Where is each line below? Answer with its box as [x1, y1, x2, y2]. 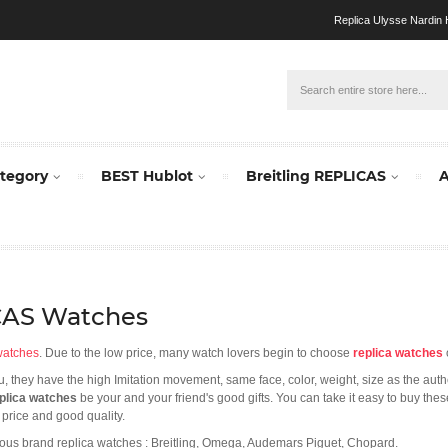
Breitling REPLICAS [246, 166, 386, 185]
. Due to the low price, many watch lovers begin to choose [39, 345, 353, 360]
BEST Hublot [101, 166, 193, 185]
